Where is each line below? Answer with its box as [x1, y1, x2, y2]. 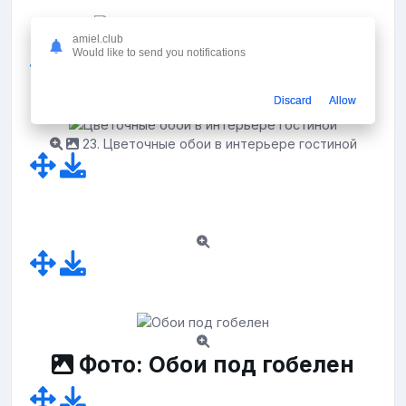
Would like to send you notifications [72, 46, 246, 60]
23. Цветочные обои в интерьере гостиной [78, 135, 357, 151]
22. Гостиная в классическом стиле [103, 36, 332, 53]
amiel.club [72, 33, 123, 46]
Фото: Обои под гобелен [73, 350, 354, 378]
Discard [274, 94, 312, 108]
